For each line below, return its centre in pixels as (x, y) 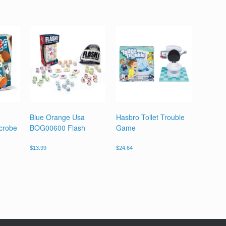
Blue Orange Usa (58, 117)
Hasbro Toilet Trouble (150, 117)
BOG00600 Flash (58, 127)
